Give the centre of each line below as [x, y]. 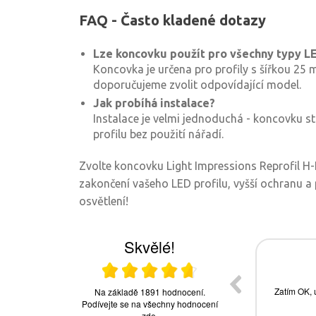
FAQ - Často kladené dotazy [172, 20]
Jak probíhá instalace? [154, 103]
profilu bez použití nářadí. [158, 134]
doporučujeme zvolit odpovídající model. [197, 85]
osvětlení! [104, 201]
